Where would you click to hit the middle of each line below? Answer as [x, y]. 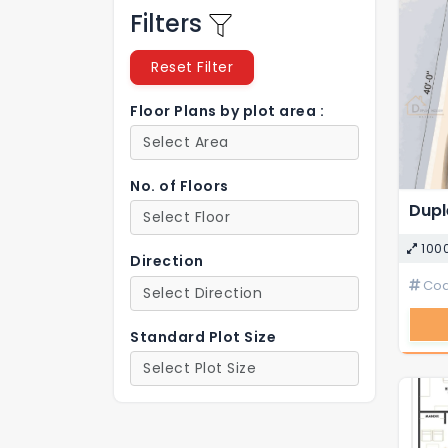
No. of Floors [179, 186]
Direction [167, 261]
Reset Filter [192, 67]
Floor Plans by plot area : [227, 111]
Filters [169, 23]
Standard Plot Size [203, 336]
